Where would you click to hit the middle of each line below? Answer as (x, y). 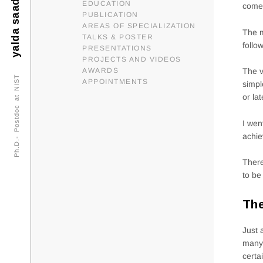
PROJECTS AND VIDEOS (132, 60)
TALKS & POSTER (118, 37)
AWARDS (100, 71)
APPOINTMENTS (115, 82)
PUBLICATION (110, 15)
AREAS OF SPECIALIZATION (139, 26)
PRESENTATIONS (117, 48)
